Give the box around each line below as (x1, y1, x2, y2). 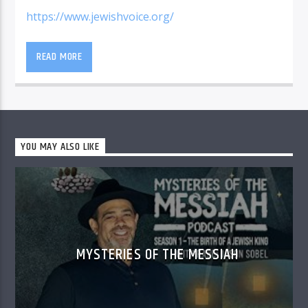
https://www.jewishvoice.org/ (26, 8, 175, 24)
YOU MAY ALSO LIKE (21, 138, 100, 156)
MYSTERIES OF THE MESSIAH (76, 243, 239, 267)
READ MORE (36, 48, 82, 66)
